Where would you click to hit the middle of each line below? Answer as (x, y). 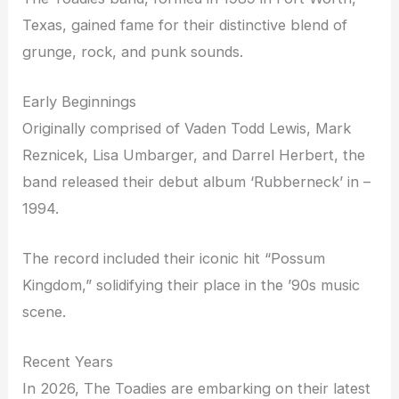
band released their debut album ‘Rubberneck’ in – (197, 181)
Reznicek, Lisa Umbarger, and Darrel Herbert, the (194, 155)
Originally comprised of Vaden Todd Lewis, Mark (187, 128)
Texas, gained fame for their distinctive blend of (185, 24)
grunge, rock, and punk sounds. (133, 51)
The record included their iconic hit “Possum (174, 259)
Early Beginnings (80, 101)
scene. (45, 312)
